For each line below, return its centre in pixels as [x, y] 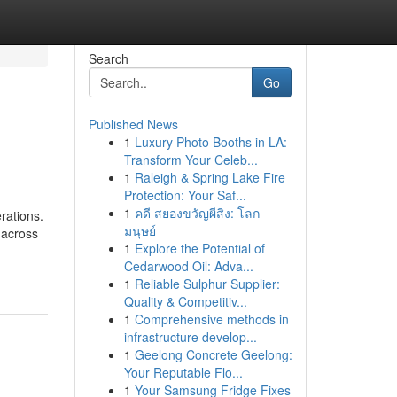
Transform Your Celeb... [191, 160]
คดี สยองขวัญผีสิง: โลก [197, 213]
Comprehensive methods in [211, 319]
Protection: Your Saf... [185, 195]
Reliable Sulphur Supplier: [207, 284]
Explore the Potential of [199, 248]
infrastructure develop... [190, 337]
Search [108, 58]
